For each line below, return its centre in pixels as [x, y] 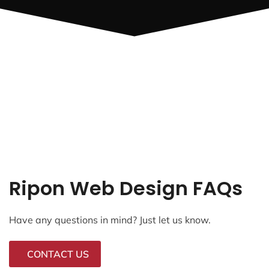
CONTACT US [58, 254]
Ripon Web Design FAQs [126, 188]
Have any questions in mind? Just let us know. [110, 219]
